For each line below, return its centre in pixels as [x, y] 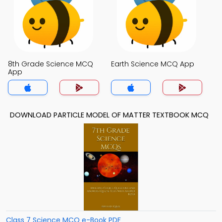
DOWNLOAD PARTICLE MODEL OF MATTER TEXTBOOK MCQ [109, 115]
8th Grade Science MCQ [51, 64]
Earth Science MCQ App [153, 64]
